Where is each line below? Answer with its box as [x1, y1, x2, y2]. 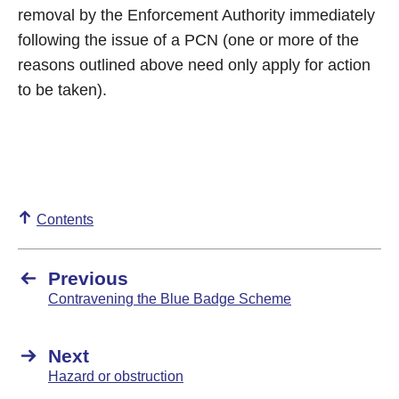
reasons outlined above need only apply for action [18, 56, 370, 74]
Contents [37, 212, 94, 227]
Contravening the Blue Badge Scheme [48, 291, 291, 306]
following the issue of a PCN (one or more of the [18, 31, 359, 49]
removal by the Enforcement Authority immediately [18, 6, 375, 24]
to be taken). [18, 81, 107, 99]
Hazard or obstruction [48, 369, 183, 384]
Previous [48, 268, 128, 289]
